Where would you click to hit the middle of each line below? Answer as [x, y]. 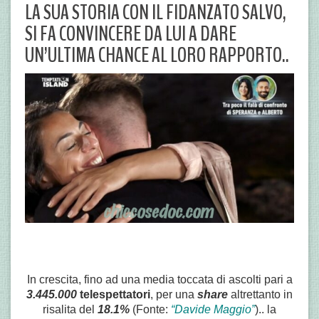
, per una [174, 294]
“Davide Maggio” [213, 309]
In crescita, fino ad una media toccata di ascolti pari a [159, 279]
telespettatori [114, 294]
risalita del [70, 309]
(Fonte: [152, 309]
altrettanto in [260, 294]
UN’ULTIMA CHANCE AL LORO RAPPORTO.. [157, 55]
